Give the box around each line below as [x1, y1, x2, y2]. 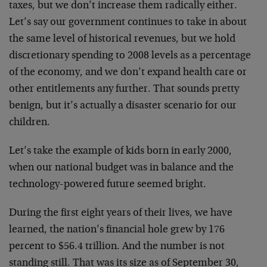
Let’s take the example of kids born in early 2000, [9, 146, 232, 157]
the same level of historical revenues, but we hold [9, 34, 235, 45]
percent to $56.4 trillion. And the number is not [9, 241, 225, 252]
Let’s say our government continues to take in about [9, 17, 247, 28]
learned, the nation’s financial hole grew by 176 [9, 225, 225, 235]
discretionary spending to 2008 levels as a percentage [9, 51, 251, 61]
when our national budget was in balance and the [9, 163, 234, 173]
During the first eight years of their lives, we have [9, 208, 232, 219]
